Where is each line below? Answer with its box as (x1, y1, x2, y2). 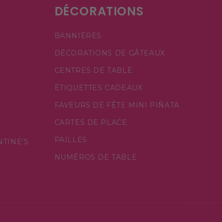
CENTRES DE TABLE (54, 65, 133, 75)
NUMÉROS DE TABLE (54, 152, 137, 162)
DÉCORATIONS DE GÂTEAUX (54, 48, 165, 57)
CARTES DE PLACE (54, 117, 127, 127)
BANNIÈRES (54, 31, 102, 40)
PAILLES (54, 135, 87, 144)
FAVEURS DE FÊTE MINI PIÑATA (54, 100, 179, 110)
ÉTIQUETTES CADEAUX (54, 83, 143, 92)
